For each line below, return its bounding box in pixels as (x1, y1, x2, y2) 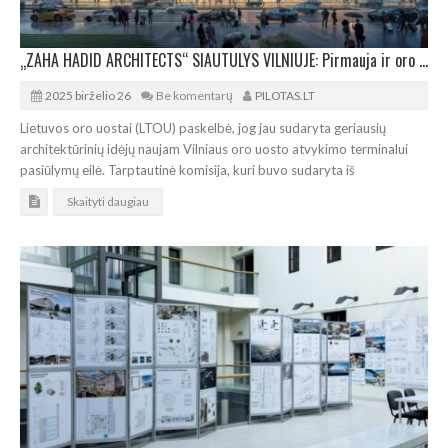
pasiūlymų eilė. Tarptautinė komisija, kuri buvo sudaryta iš (20, 161, 355, 178)
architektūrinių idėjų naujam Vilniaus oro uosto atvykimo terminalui (20, 140, 408, 157)
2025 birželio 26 (45, 87, 131, 103)
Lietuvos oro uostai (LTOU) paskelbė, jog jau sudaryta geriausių (20, 119, 386, 136)
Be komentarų (156, 87, 233, 103)
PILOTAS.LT (255, 87, 315, 103)
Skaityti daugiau (67, 193, 149, 209)
